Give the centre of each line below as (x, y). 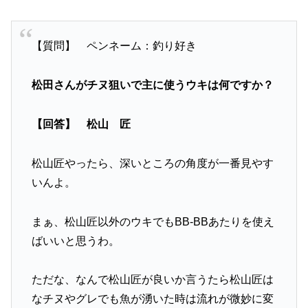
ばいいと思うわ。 (75, 241)
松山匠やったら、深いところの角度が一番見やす (152, 163)
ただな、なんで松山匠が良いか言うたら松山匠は (152, 280)
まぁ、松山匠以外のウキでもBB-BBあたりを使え (153, 221)
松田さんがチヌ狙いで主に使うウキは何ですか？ (152, 85)
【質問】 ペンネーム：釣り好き (114, 46)
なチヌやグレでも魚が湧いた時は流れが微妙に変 (152, 299)
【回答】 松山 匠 (81, 124)
